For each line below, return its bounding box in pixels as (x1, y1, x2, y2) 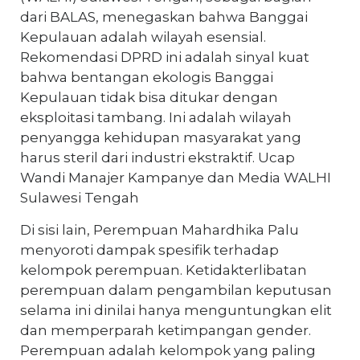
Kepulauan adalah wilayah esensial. (20, 28, 266, 45)
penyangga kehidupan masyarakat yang (20, 129, 301, 145)
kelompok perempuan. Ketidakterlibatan (20, 261, 307, 278)
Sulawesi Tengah (20, 189, 139, 206)
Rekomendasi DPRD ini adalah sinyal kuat (20, 48, 309, 65)
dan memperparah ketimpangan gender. (20, 321, 311, 338)
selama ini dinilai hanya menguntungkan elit (20, 301, 332, 318)
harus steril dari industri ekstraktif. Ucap (20, 149, 295, 166)
